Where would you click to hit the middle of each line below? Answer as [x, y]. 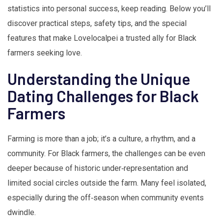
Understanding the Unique [99, 79]
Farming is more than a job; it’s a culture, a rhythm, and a [101, 139]
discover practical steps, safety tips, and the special [97, 24]
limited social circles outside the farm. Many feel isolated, [107, 183]
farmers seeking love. [45, 53]
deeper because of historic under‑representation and [98, 168]
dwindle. [22, 213]
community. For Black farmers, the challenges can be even [106, 154]
